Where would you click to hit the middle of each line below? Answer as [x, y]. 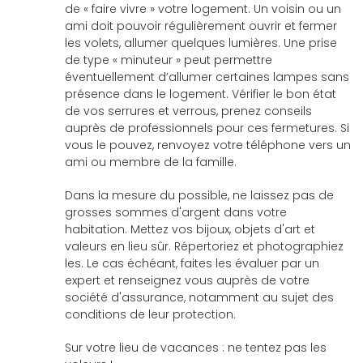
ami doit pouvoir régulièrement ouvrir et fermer [201, 26]
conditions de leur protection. [150, 314]
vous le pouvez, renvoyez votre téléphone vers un [208, 145]
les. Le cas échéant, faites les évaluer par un [192, 263]
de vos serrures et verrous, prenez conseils [188, 111]
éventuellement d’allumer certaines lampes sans [207, 77]
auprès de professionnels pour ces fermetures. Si [207, 128]
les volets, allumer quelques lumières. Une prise [201, 43]
